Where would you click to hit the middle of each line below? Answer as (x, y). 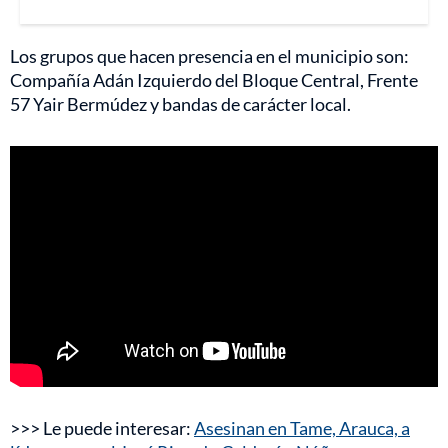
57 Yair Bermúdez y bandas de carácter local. (180, 103)
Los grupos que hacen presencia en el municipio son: (209, 55)
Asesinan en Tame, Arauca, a (302, 428)
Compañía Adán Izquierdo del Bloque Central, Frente (214, 79)
